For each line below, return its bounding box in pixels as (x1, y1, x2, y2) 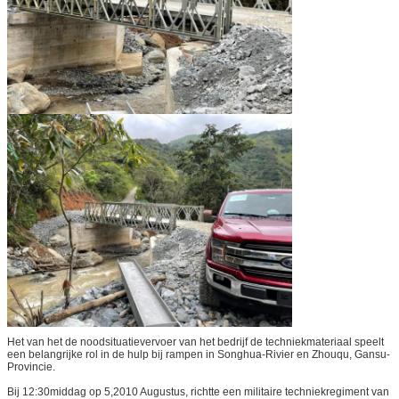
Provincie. (7, 361, 55, 374)
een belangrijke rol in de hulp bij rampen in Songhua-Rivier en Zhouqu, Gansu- (7, 348, 390, 362)
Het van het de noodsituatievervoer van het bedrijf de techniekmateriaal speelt (7, 336, 384, 349)
